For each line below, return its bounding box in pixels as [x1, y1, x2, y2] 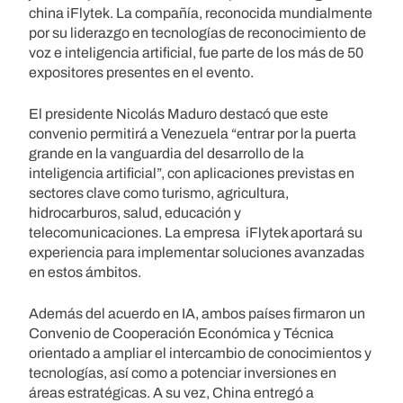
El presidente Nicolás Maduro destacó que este [29, 105, 328, 121]
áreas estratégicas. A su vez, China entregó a [29, 384, 314, 400]
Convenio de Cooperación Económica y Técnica [29, 325, 334, 341]
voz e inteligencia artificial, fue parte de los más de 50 [29, 44, 363, 60]
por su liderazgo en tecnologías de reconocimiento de [29, 24, 366, 40]
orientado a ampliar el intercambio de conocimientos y [29, 345, 372, 361]
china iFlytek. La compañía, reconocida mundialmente [29, 4, 372, 21]
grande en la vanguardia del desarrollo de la [29, 145, 304, 161]
